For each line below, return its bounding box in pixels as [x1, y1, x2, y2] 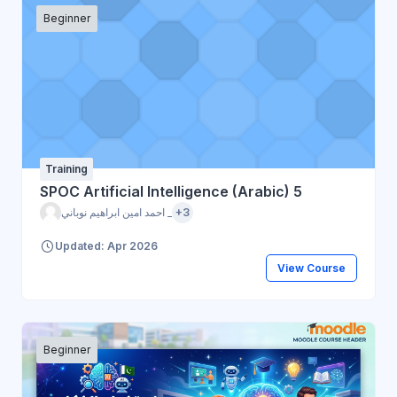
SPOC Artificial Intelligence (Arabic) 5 [40, 182, 302, 200]
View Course [276, 261, 346, 275]
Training [45, 161, 88, 175]
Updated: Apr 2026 [55, 239, 158, 253]
